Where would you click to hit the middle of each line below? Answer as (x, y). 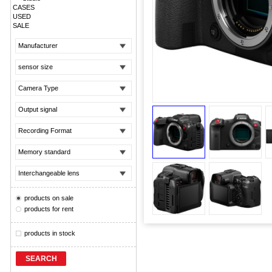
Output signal (38, 109)
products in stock (50, 233)
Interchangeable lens (49, 173)
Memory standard (44, 152)
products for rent (49, 209)
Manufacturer (38, 46)
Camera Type (38, 88)
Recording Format (45, 131)
